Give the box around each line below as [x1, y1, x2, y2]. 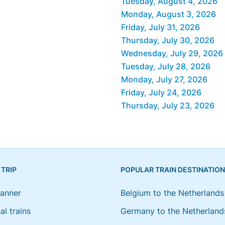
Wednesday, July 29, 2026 [121, 48, 223, 58]
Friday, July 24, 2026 [121, 87, 201, 97]
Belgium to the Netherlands [121, 188, 224, 198]
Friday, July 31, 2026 [121, 22, 200, 32]
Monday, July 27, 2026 [121, 74, 207, 84]
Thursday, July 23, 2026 [121, 100, 214, 110]
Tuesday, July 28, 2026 [121, 61, 210, 71]
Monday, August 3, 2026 [121, 9, 216, 19]
